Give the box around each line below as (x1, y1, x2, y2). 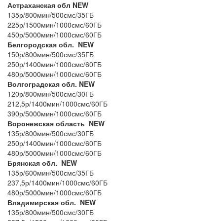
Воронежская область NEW (7, 118, 105, 128)
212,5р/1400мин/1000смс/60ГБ (7, 98, 108, 109)
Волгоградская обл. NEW (7, 78, 95, 89)
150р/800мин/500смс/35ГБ (7, 49, 96, 59)
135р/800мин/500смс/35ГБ (7, 9, 96, 20)
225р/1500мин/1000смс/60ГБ (7, 19, 102, 30)
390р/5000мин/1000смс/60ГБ (7, 108, 102, 118)
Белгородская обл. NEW (7, 39, 94, 49)
